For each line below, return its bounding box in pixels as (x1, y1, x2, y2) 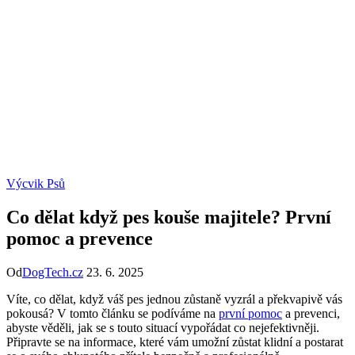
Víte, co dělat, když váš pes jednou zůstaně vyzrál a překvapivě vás (6, 292, 342, 307)
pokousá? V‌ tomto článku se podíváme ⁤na (6, 307, 219, 321)
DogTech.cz (22, 265, 83, 280)
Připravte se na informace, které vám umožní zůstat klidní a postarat (6, 335, 343, 349)
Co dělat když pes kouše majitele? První (6, 207, 331, 228)
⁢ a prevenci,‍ (282, 307, 340, 321)
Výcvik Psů (6, 177, 65, 191)
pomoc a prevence (6, 228, 153, 250)
